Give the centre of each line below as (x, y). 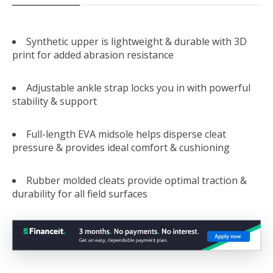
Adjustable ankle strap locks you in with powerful (138, 87)
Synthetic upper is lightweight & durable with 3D (136, 41)
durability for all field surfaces (80, 193)
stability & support (55, 101)
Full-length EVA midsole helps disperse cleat (126, 134)
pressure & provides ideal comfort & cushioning (121, 147)
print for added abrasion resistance (93, 55)
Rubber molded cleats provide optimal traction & (136, 180)
